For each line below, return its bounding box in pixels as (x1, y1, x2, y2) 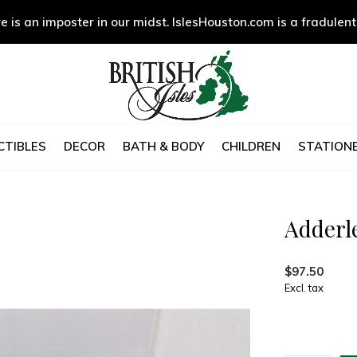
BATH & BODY (122, 138, 204, 154)
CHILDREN (221, 138, 280, 154)
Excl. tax (284, 281, 324, 294)
